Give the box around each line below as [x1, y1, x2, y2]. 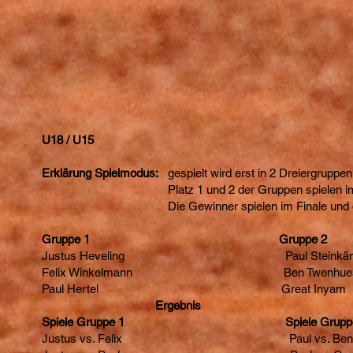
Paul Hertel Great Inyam [42, 282, 346, 295]
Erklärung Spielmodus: [42, 166, 162, 180]
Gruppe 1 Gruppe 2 [42, 232, 327, 246]
